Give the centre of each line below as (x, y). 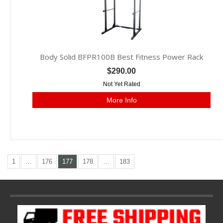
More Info (121, 100)
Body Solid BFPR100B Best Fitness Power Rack (121, 57)
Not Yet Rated (121, 84)
